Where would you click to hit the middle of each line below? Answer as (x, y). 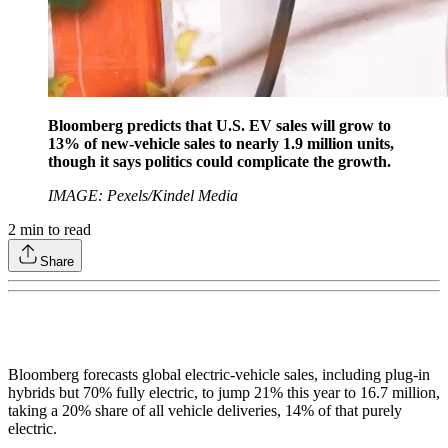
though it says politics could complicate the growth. (219, 161)
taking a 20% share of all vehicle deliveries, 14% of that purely (205, 410)
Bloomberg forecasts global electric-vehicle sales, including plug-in (219, 374)
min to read (53, 229)
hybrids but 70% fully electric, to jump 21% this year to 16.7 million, (224, 392)
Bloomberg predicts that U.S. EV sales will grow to (219, 125)
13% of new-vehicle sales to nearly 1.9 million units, (221, 143)
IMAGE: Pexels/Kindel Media (143, 195)
